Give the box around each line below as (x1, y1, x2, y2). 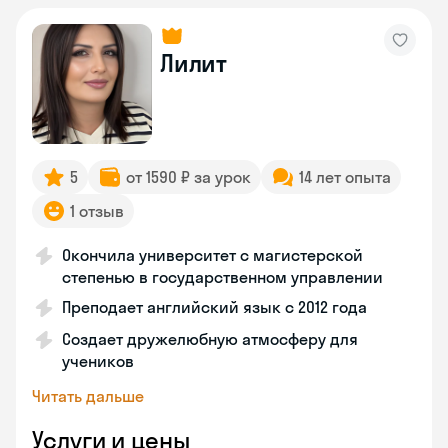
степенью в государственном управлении (62, 267, 383, 287)
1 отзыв (70, 201, 124, 221)
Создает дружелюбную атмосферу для (62, 329, 358, 349)
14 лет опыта (299, 167, 391, 187)
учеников (62, 351, 134, 371)
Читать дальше (32, 386, 144, 406)
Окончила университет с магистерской (62, 245, 363, 265)
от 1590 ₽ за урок (126, 167, 251, 187)
